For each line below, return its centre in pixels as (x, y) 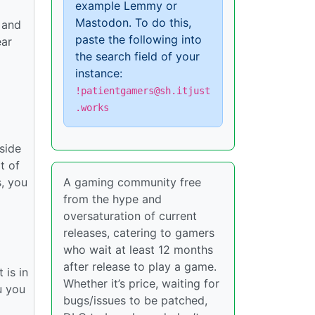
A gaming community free (132, 182)
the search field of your (137, 56)
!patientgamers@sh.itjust (143, 91)
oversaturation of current (130, 216)
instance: (99, 73)
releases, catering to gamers (139, 233)
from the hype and (112, 199)
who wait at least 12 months (138, 250)
